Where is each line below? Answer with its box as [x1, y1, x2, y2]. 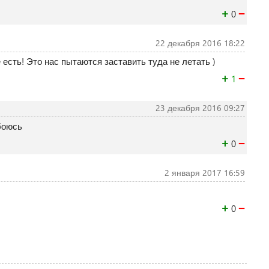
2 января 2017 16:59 [164, 167, 245, 178]
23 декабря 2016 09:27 [155, 102, 245, 113]
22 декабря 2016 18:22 [155, 37, 245, 49]
